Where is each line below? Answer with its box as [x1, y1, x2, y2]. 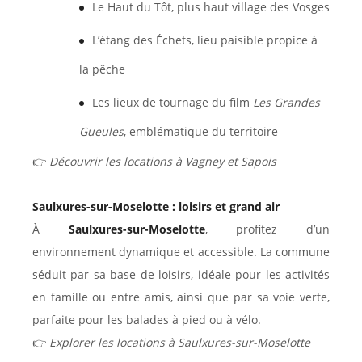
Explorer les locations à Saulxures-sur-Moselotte [49, 334, 310, 350]
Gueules [79, 123, 124, 139]
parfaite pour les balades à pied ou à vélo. [32, 311, 261, 327]
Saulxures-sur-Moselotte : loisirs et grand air [32, 198, 280, 214]
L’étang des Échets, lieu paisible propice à [92, 32, 318, 48]
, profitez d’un [204, 221, 330, 237]
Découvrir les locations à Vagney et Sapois [49, 153, 276, 169]
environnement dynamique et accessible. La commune [32, 243, 330, 259]
